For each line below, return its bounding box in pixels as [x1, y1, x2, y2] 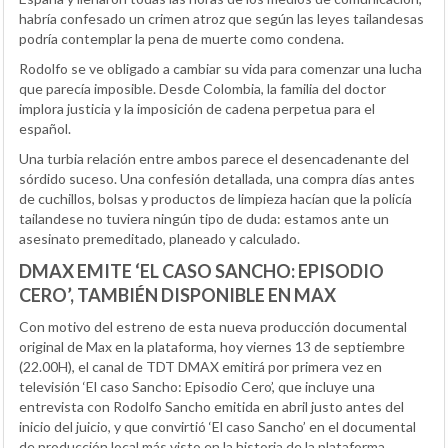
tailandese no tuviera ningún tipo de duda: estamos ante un [19, 209, 389, 227]
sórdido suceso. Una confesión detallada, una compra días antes [19, 169, 415, 187]
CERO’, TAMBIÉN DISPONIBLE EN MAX [19, 283, 336, 306]
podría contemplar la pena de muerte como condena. [19, 29, 344, 47]
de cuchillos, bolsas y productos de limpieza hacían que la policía [19, 189, 412, 207]
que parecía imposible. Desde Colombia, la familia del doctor [19, 79, 386, 97]
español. [19, 119, 71, 137]
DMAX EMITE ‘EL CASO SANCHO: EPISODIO [19, 259, 384, 282]
